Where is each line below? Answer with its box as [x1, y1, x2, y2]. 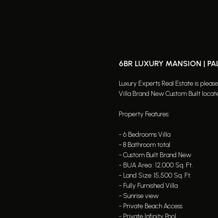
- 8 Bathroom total [119, 141, 170, 149]
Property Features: [119, 110, 169, 118]
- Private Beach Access [119, 202, 182, 210]
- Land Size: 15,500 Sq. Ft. [119, 171, 191, 180]
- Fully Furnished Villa [119, 182, 178, 190]
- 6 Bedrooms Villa [119, 130, 170, 139]
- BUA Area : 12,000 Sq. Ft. [119, 161, 193, 169]
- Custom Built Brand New [119, 151, 191, 159]
